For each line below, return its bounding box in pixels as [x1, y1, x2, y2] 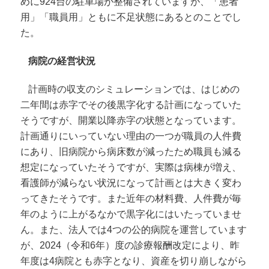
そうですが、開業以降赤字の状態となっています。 [20, 115, 242, 126]
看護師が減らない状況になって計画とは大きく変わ [20, 178, 242, 189]
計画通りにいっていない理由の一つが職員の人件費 [20, 131, 242, 142]
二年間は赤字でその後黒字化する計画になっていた [20, 100, 242, 110]
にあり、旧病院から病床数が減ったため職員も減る [20, 147, 242, 157]
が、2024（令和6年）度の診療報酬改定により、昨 [20, 240, 240, 251]
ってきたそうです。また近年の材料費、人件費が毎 [20, 193, 242, 204]
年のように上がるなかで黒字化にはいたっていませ [20, 209, 242, 220]
